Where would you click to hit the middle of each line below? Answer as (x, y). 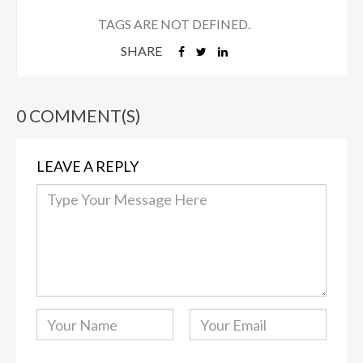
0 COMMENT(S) (78, 115)
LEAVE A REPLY (88, 166)
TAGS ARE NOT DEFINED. (174, 24)
